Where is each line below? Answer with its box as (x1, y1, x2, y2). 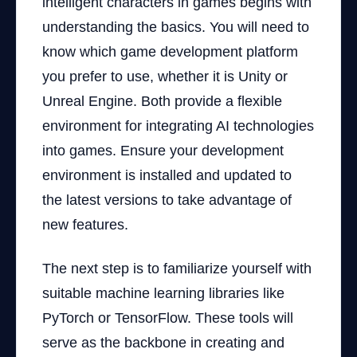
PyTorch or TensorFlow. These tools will (42, 310, 293, 326)
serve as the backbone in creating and (42, 335, 284, 351)
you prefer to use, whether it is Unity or (42, 69, 288, 84)
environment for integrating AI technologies (42, 118, 314, 134)
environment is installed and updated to (42, 167, 292, 183)
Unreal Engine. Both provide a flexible (42, 93, 282, 109)
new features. (42, 217, 128, 233)
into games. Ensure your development (42, 143, 284, 159)
